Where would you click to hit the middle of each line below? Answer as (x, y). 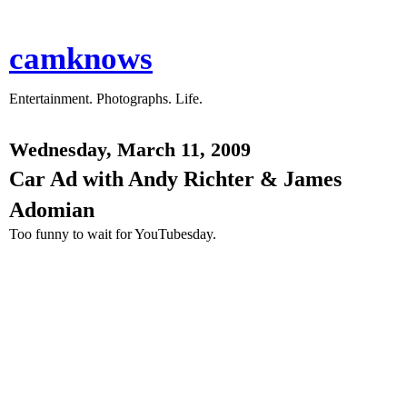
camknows (81, 58)
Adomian (52, 209)
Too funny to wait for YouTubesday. (113, 234)
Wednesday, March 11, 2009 (130, 150)
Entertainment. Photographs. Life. (106, 99)
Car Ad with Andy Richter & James (175, 179)
